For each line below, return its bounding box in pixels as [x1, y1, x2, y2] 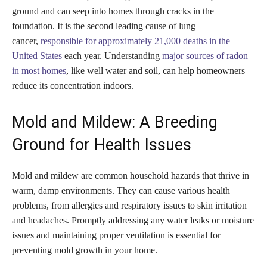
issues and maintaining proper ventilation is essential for [12, 230, 221, 241]
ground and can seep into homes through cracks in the [12, 6, 214, 17]
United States [12, 51, 62, 61]
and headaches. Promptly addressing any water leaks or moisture [12, 215, 254, 226]
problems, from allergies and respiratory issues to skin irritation [12, 200, 247, 211]
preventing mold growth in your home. [12, 245, 157, 256]
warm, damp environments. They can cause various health [12, 185, 230, 196]
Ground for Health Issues [12, 135, 191, 155]
